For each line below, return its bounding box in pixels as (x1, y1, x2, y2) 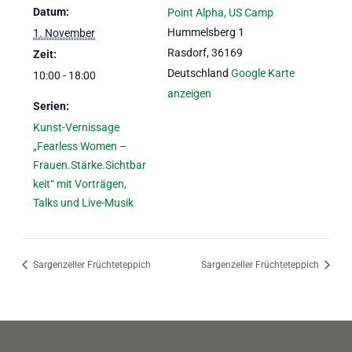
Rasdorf (167, 46, 207, 59)
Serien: (33, 99, 70, 112)
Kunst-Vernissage (33, 120, 120, 134)
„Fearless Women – (33, 139, 127, 152)
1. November (33, 26, 96, 39)
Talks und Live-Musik (33, 196, 134, 209)
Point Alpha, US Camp (167, 5, 273, 19)
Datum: (33, 5, 70, 18)
